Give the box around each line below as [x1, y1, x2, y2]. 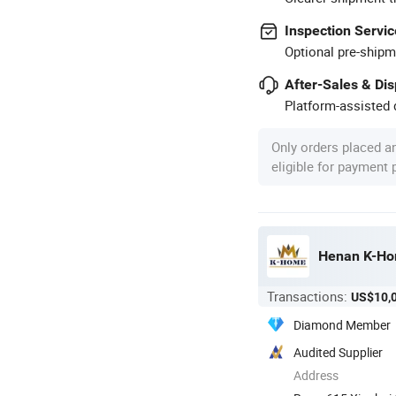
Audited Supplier [293, 343, 383, 361]
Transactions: [267, 286, 351, 305]
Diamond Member [293, 316, 391, 333]
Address [293, 366, 339, 384]
